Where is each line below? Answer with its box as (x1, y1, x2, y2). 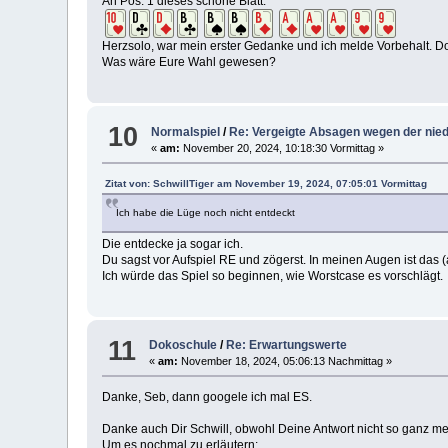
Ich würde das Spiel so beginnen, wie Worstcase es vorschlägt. (102, 268, 444, 283)
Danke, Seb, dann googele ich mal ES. (102, 390, 313, 405)
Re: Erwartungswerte (226, 338, 348, 353)
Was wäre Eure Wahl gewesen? (102, 55, 277, 70)
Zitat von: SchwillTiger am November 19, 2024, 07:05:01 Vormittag (105, 177, 428, 189)
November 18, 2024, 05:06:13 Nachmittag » (178, 355, 393, 368)
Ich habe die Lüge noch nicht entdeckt (116, 206, 296, 218)
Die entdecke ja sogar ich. (102, 236, 244, 251)
